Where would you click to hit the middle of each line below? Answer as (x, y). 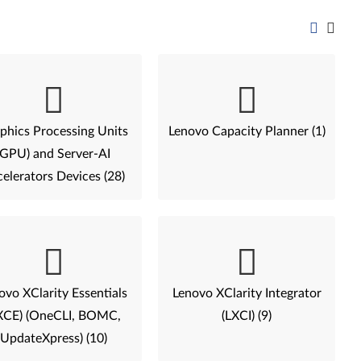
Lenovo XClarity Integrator (247, 293)
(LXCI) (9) (247, 316)
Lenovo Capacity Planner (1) (247, 131)
